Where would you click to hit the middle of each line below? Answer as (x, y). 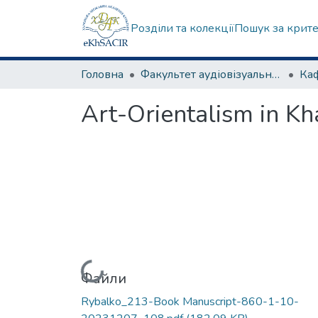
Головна (102, 75)
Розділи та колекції (182, 28)
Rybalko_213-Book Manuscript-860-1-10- (190, 301)
